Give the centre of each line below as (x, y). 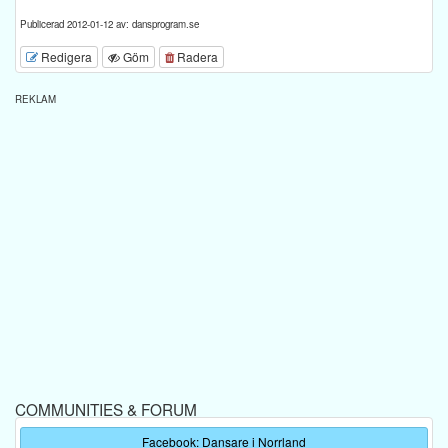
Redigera (65, 56)
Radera (196, 56)
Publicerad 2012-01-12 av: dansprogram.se (109, 24)
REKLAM (35, 98)
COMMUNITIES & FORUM (106, 408)
